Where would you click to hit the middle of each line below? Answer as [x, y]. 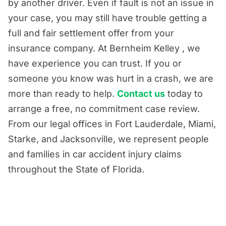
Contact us [141, 93]
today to [184, 93]
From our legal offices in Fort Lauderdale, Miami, [112, 124]
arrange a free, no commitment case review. [104, 108]
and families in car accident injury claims [95, 154]
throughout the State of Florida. [76, 169]
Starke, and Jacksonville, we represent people [108, 139]
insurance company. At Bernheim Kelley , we [104, 48]
